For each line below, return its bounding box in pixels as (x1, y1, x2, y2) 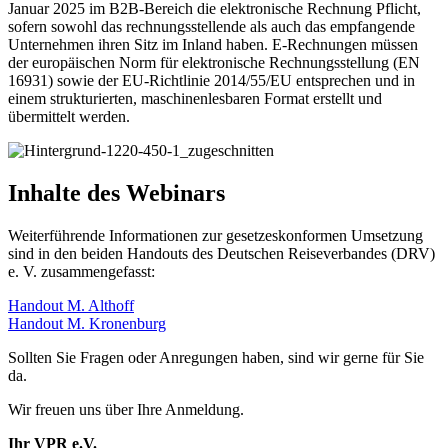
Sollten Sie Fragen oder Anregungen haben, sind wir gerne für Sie (8, 348, 424, 366)
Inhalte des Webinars (8, 179, 225, 206)
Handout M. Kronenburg (8, 314, 166, 332)
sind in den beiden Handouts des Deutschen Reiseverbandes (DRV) (8, 244, 435, 262)
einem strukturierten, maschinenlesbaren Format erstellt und (8, 89, 382, 107)
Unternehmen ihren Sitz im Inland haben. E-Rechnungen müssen (8, 35, 418, 53)
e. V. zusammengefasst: (8, 262, 155, 280)
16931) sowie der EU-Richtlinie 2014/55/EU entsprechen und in (8, 71, 415, 89)
